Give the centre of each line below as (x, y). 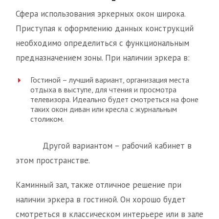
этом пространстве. (53, 160)
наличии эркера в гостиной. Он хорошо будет (101, 199)
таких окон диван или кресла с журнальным (104, 109)
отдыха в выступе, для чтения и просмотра (103, 89)
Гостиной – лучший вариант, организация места (110, 80)
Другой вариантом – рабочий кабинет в (104, 146)
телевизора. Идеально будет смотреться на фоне (114, 99)
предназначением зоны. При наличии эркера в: (103, 58)
